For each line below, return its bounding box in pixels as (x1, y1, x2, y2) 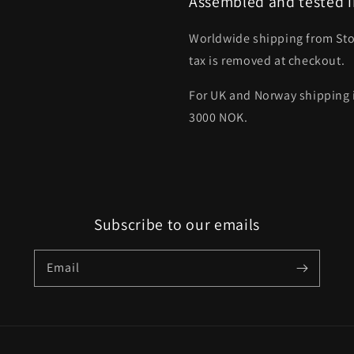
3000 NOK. (189, 109, 248, 126)
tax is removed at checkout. (189, 52, 345, 70)
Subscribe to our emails (93, 214, 261, 235)
